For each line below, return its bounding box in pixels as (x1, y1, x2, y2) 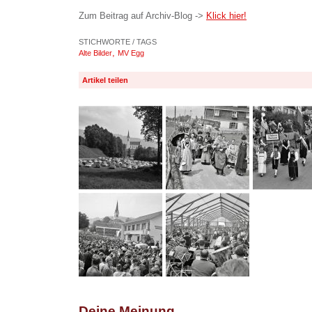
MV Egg (118, 49, 144, 57)
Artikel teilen (82, 76, 128, 84)
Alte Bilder (79, 49, 112, 57)
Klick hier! (206, 10, 247, 21)
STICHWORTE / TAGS (79, 38, 157, 46)
